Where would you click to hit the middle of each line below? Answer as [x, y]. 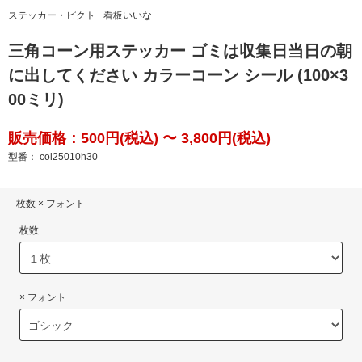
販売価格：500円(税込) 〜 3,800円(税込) [139, 139]
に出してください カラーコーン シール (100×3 [178, 76]
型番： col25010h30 [53, 157]
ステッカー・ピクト [52, 16]
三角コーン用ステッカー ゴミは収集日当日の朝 [180, 51]
